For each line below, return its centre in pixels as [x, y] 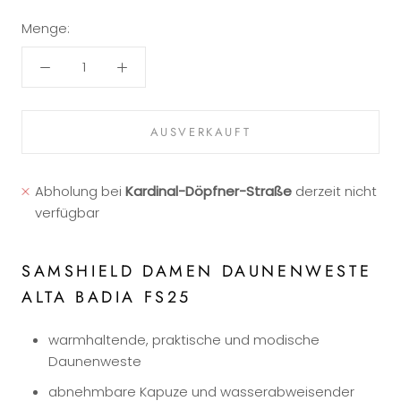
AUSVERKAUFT [200, 132]
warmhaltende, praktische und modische [184, 340]
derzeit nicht [335, 191]
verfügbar [68, 212]
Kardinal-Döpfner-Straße [209, 191]
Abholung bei [81, 191]
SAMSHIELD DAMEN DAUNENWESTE [197, 272]
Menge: [46, 28]
